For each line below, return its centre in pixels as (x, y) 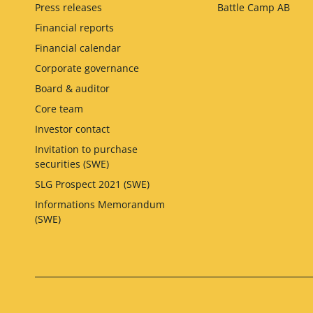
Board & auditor (72, 88)
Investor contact (72, 129)
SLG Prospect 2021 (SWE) (92, 184)
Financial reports (74, 28)
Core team (59, 109)
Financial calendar (78, 48)
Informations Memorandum (100, 204)
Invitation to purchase (86, 149)
